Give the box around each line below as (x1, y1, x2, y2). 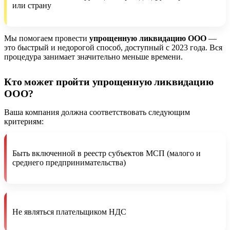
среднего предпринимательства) (12, 158, 126, 167)
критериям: (4, 117, 44, 126)
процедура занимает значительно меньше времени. (4, 52, 183, 61)
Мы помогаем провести (4, 33, 89, 43)
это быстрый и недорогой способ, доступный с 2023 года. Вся (4, 43, 222, 52)
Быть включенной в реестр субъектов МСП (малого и (12, 148, 201, 158)
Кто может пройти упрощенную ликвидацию (4, 75, 214, 87)
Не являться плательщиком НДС (12, 207, 126, 216)
